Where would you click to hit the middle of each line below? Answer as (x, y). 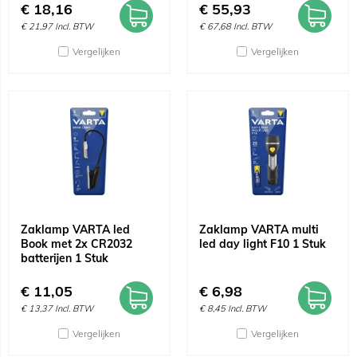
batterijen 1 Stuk (65, 258)
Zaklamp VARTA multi (259, 229)
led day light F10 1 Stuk (263, 244)
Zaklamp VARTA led (75, 229)
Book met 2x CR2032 (76, 244)
